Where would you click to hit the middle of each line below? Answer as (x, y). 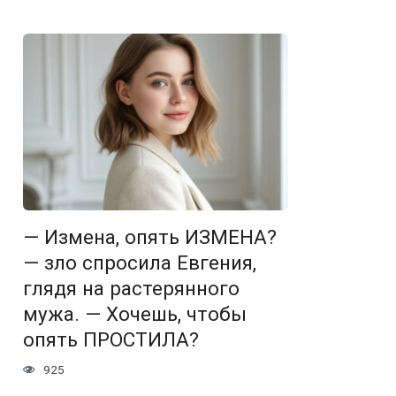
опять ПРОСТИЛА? (111, 340)
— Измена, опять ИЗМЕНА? (150, 237)
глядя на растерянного (131, 289)
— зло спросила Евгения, (140, 263)
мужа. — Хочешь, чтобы (135, 314)
